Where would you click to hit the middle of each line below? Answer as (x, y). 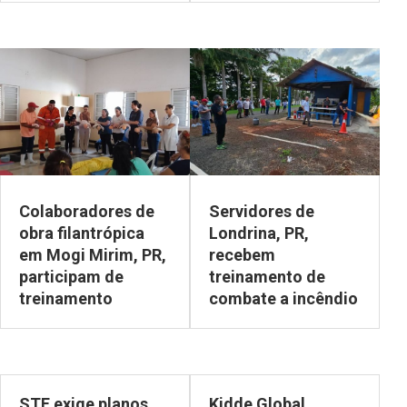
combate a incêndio (283, 298)
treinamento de (267, 276)
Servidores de (262, 211)
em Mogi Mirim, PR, (93, 254)
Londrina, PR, (259, 233)
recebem (242, 254)
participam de (71, 276)
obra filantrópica (82, 233)
